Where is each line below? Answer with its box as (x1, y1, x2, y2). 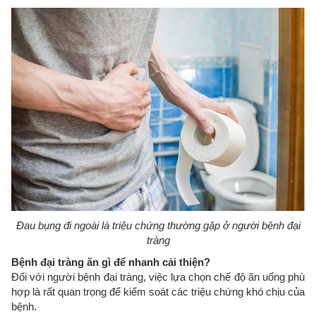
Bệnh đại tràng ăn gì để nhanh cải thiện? (11, 256, 210, 269)
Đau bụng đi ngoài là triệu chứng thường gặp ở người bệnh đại (16, 219, 300, 232)
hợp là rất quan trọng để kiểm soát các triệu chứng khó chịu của (11, 286, 305, 298)
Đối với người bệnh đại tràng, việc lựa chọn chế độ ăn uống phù (11, 271, 305, 284)
